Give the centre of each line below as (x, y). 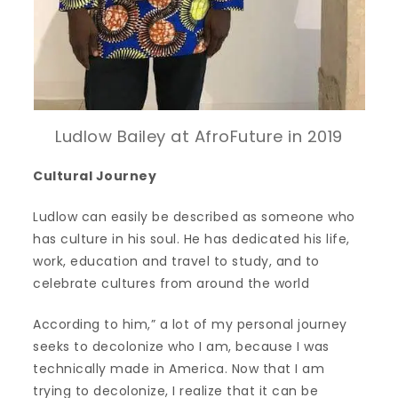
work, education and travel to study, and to (176, 261)
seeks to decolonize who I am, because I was (181, 346)
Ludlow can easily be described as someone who (194, 217)
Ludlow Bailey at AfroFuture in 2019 (199, 136)
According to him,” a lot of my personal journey (190, 324)
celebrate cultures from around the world (171, 283)
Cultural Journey (95, 176)
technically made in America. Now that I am (179, 369)
